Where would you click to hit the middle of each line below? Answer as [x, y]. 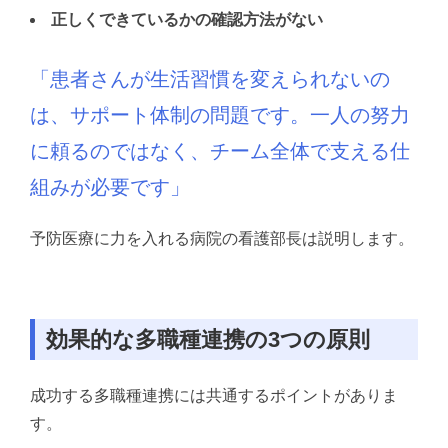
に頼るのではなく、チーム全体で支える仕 [220, 151]
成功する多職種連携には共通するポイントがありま [214, 396]
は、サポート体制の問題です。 [170, 115]
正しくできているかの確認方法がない [186, 20]
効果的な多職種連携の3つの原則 [208, 339]
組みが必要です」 [110, 187]
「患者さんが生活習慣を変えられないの [210, 79]
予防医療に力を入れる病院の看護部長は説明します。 [222, 239]
